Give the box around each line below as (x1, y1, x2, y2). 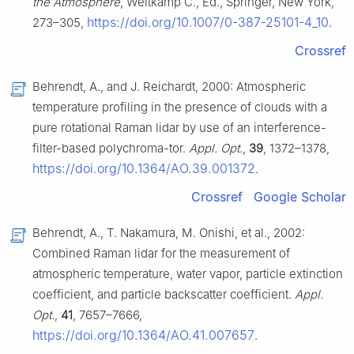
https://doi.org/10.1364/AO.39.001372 (32, 160, 255, 177)
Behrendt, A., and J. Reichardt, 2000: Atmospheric (32, 79, 306, 95)
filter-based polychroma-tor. (32, 141, 189, 156)
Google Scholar (254, 189, 346, 205)
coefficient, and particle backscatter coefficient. (32, 287, 295, 303)
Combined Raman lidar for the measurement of (32, 246, 290, 262)
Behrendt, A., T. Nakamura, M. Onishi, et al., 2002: (32, 225, 305, 241)
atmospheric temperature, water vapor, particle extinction (32, 266, 343, 282)
